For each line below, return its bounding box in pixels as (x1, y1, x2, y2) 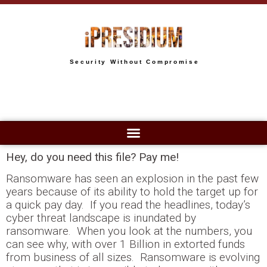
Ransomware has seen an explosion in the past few (6, 172, 259, 186)
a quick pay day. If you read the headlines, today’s (6, 198, 250, 212)
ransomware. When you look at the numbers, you (6, 224, 252, 238)
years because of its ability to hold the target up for (6, 185, 258, 199)
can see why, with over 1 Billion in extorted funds (6, 237, 245, 252)
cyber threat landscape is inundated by (6, 211, 196, 225)
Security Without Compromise (69, 58, 200, 66)
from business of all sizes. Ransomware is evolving (6, 250, 260, 265)
